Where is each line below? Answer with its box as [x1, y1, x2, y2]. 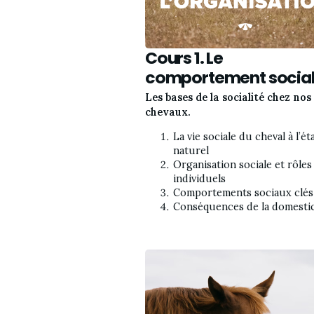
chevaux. [145, 106, 191, 119]
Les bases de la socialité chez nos [145, 91, 311, 104]
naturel [173, 144, 209, 158]
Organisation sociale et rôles [173, 158, 312, 172]
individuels [173, 172, 226, 186]
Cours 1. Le [145, 46, 224, 69]
